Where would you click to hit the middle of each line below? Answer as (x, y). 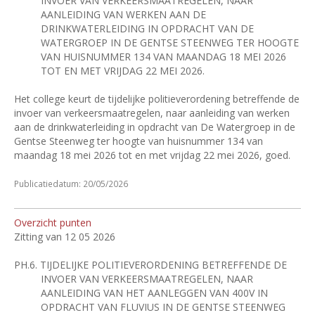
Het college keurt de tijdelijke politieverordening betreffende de (157, 99)
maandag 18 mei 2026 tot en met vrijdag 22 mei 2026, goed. (152, 155)
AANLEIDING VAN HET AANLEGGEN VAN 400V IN (154, 293)
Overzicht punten (53, 223)
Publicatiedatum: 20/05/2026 (71, 184)
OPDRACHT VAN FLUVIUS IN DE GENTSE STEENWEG (163, 307)
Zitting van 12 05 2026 (65, 237)
